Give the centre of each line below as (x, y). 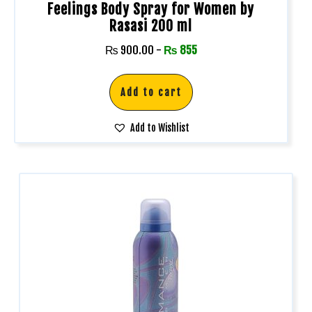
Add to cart (151, 92)
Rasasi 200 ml (151, 26)
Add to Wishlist (159, 127)
